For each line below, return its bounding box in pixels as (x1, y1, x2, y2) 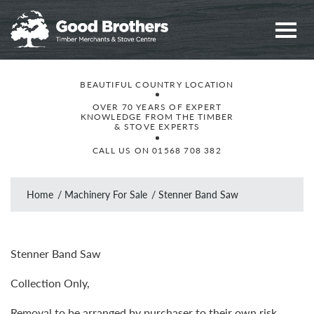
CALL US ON (93, 144, 153, 156)
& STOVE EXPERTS (114, 120, 200, 132)
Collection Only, (11, 274, 90, 291)
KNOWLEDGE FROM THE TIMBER (80, 110, 234, 123)
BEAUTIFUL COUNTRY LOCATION (80, 78, 234, 90)
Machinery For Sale (64, 186, 147, 201)
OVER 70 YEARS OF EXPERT (92, 100, 222, 113)
